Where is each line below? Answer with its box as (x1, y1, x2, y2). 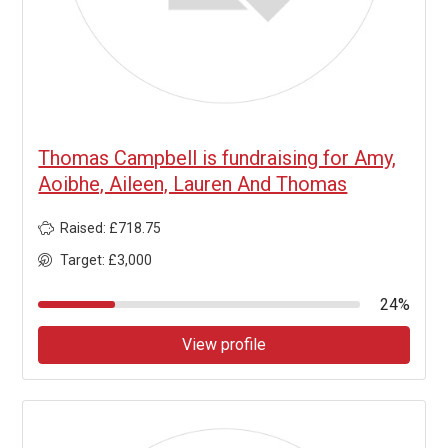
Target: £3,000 (60, 252, 153, 269)
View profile (182, 335, 266, 355)
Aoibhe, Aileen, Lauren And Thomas (38, 172, 348, 197)
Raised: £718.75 (60, 220, 162, 237)
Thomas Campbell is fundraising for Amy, (38, 146, 397, 171)
